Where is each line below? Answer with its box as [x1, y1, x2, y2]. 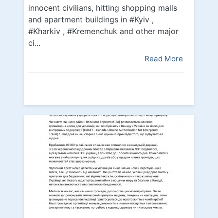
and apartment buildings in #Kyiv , [28, 15, 154, 25]
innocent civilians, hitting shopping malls [28, 3, 177, 13]
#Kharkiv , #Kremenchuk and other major [28, 26, 179, 36]
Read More [145, 54, 183, 64]
